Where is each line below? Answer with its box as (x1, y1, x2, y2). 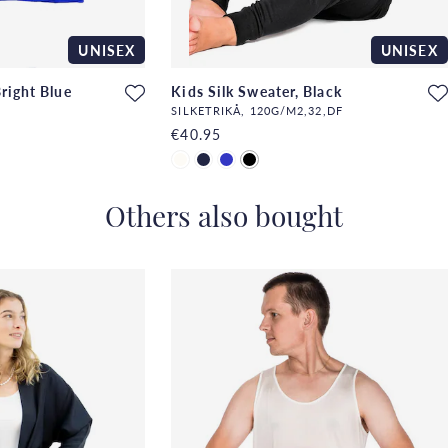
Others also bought (105, 206, 343, 235)
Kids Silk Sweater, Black (171, 81, 342, 102)
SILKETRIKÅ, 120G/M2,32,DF (171, 102, 343, 119)
